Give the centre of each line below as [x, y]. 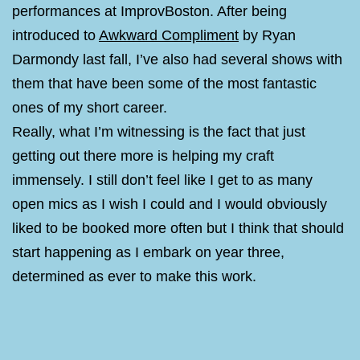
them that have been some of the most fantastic [164, 84]
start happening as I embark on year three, [148, 253]
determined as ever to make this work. [134, 277]
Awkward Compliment [169, 36]
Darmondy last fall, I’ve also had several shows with [177, 60]
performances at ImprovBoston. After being [149, 12]
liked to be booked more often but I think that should [178, 229]
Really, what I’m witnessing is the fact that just [159, 132]
